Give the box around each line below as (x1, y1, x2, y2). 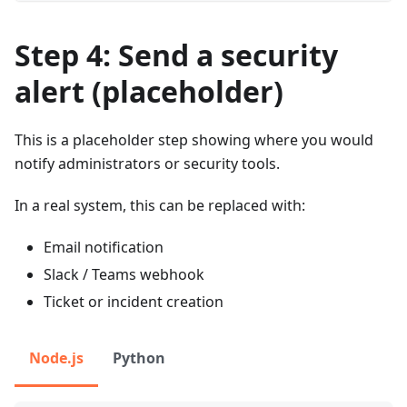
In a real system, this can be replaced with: (15, 195, 305, 216)
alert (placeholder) (15, 72, 283, 112)
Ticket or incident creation (44, 292, 223, 313)
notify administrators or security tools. (15, 154, 280, 174)
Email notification (44, 237, 164, 258)
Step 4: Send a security (15, 35, 338, 75)
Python (113, 348, 165, 369)
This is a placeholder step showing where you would (15, 130, 373, 151)
